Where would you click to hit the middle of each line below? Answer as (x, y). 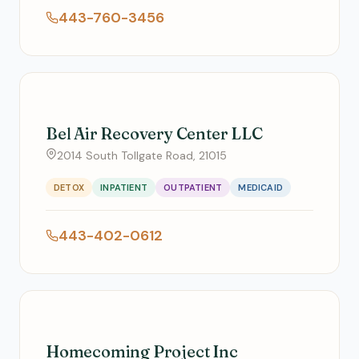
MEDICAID (261, 188)
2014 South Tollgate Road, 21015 (142, 155)
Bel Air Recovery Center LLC (154, 133)
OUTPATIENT (193, 188)
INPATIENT (124, 188)
